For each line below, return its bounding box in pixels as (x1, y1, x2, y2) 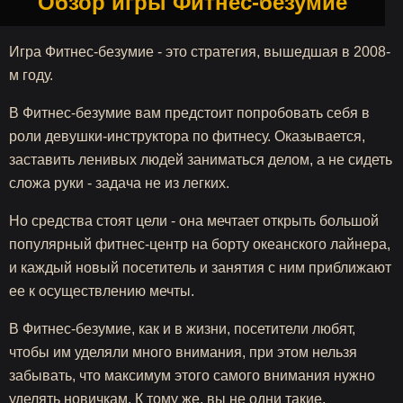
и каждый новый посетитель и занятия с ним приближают (9, 260, 391, 275)
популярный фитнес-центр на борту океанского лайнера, (9, 237, 390, 252)
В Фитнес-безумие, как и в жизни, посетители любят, (9, 321, 355, 336)
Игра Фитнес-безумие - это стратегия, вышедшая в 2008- (9, 44, 390, 59)
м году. (9, 67, 53, 83)
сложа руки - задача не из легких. (9, 175, 229, 191)
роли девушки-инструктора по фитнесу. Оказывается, (9, 129, 365, 144)
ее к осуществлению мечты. (9, 283, 194, 299)
